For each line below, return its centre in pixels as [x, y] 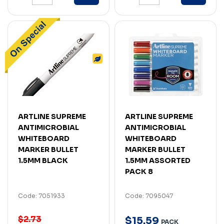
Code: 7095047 [149, 195]
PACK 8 [139, 171]
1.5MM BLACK [43, 160]
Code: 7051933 [41, 195]
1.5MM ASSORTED [158, 160]
